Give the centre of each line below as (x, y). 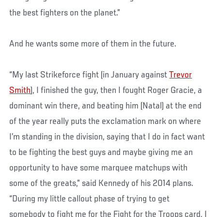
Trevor (181, 75)
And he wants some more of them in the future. (93, 44)
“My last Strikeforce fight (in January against (89, 75)
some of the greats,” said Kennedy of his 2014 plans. (101, 183)
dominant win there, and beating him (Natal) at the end (106, 106)
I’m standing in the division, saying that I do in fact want (107, 137)
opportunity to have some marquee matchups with (99, 168)
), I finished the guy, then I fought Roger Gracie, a (116, 90)
